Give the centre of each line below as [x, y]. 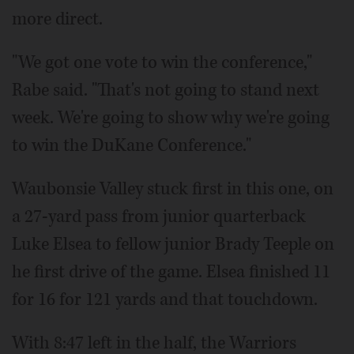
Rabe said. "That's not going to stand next [166, 90]
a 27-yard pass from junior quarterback [159, 217]
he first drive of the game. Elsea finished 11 [171, 272]
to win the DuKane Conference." [132, 145]
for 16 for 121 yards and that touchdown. [165, 299]
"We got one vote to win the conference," [162, 62]
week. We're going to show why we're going [171, 118]
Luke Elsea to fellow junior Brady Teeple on [173, 244]
